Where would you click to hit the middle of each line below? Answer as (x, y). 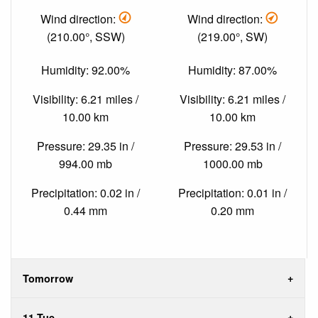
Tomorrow (48, 278)
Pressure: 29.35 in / (86, 146)
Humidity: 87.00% (232, 70)
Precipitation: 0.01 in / (232, 193)
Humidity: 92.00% (86, 70)
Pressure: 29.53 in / (232, 146)
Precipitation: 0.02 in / (86, 193)
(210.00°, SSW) (86, 36)
